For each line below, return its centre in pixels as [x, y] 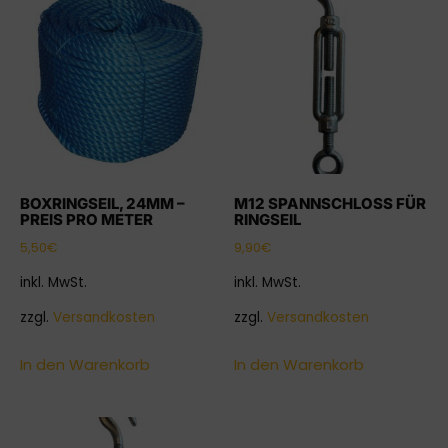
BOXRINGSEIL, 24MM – [102, 204]
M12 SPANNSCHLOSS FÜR [330, 204]
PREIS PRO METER [86, 220]
